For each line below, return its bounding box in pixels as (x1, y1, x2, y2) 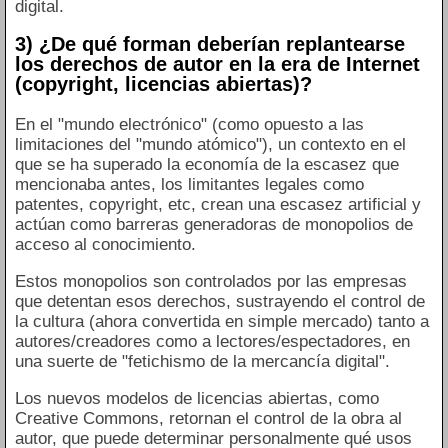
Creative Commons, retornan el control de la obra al (14, 408, 402, 428)
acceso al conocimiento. (14, 234, 196, 254)
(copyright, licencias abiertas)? (14, 73, 312, 96)
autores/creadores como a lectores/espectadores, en (14, 331, 410, 351)
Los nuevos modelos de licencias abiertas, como (14, 388, 379, 408)
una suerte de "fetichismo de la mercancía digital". (14, 351, 390, 371)
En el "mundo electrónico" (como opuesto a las (14, 114, 364, 134)
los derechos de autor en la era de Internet (14, 53, 420, 76)
